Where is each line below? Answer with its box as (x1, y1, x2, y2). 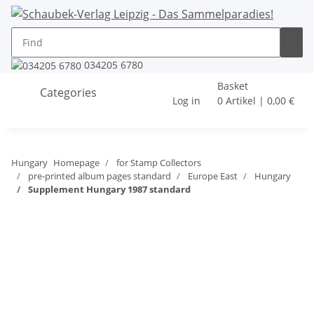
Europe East (188, 170, 238, 183)
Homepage (53, 156, 100, 170)
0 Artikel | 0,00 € (217, 94, 294, 108)
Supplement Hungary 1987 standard (28, 183, 191, 196)
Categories (37, 84, 97, 100)
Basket (217, 79, 248, 93)
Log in (172, 94, 200, 108)
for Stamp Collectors (116, 156, 201, 170)
